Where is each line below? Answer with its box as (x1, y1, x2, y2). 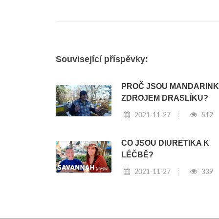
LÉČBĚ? (121, 150, 153, 159)
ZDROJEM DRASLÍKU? (121, 94, 208, 103)
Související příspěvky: (56, 54, 148, 65)
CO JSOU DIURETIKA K (121, 138, 209, 147)
